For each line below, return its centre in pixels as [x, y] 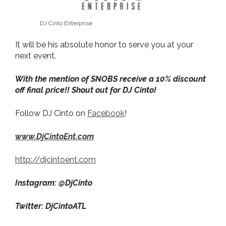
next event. [36, 55]
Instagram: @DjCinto [54, 183]
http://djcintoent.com [55, 159]
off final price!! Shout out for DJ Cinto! [87, 90]
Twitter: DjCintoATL [51, 206]
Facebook [106, 113]
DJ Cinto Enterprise [66, 23]
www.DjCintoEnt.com [54, 136]
